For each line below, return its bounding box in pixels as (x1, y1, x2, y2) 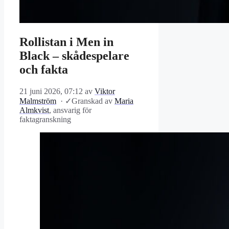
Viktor (95, 87, 115, 96)
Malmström (19, 97, 56, 106)
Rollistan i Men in (19, 35, 113, 49)
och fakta (19, 63, 68, 77)
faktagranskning (19, 115, 71, 124)
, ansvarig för (49, 106, 91, 115)
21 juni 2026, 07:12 (19, 87, 83, 96)
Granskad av (72, 97, 114, 106)
